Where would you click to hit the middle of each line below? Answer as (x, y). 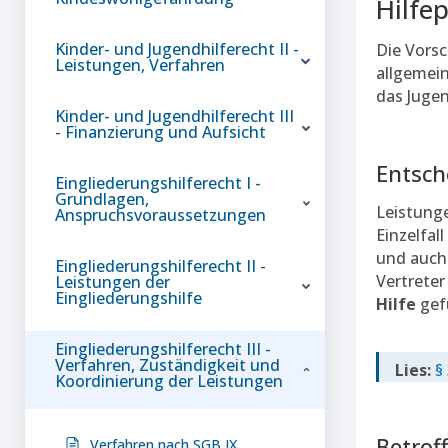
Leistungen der (112, 281)
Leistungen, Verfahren (140, 64)
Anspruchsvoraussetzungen (160, 214)
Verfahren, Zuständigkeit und (167, 364)
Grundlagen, (102, 198)
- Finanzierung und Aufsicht (160, 131)
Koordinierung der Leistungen (169, 380)
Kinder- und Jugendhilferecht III (174, 115)
